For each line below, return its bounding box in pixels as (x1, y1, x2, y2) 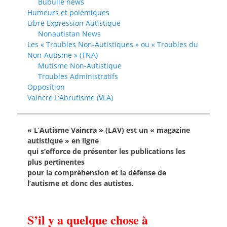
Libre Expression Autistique (27, 18, 121, 28)
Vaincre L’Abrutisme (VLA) (27, 93, 113, 103)
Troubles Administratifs (38, 71, 118, 82)
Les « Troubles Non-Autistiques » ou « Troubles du (27, 40, 198, 50)
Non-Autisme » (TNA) (27, 50, 98, 60)
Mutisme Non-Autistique (38, 61, 122, 71)
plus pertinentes (27, 157, 85, 167)
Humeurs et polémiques (27, 8, 109, 18)
